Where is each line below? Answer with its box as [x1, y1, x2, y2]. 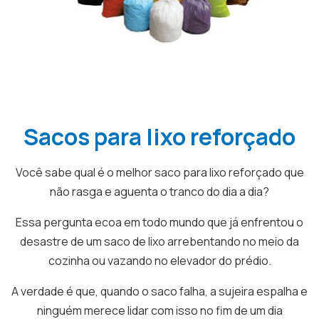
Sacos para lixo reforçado [23, 121, 296, 152]
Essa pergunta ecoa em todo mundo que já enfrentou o [16, 214, 303, 230]
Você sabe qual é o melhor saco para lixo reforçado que [15, 164, 304, 180]
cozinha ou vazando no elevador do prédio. [48, 253, 271, 268]
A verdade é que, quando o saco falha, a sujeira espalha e [11, 283, 308, 299]
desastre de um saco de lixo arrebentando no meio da [20, 234, 299, 249]
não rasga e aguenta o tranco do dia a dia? [50, 184, 269, 199]
